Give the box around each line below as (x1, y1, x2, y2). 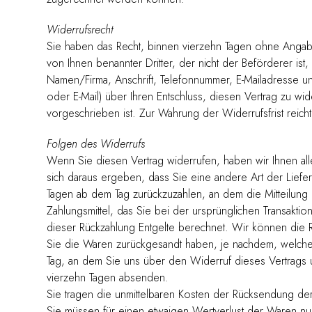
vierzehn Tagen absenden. (47, 269, 169, 286)
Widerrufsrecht (47, 21, 114, 38)
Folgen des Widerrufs (47, 135, 146, 152)
